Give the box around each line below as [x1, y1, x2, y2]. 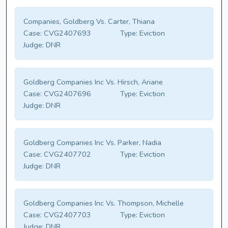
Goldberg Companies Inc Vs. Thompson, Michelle [23, 198, 184, 209]
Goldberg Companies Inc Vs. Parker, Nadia [23, 137, 161, 148]
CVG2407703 [42, 210, 91, 220]
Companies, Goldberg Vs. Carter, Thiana [23, 16, 155, 27]
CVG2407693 [42, 28, 91, 39]
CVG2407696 [42, 89, 91, 99]
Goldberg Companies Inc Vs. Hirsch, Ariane [23, 77, 163, 88]
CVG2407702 [42, 149, 91, 160]
